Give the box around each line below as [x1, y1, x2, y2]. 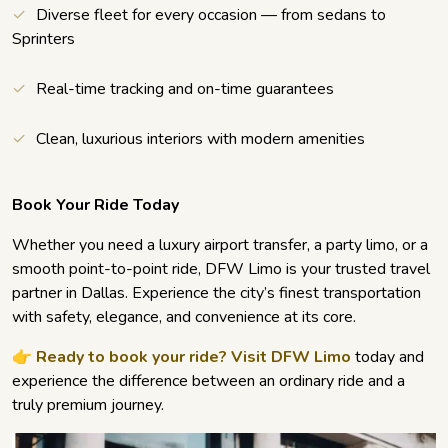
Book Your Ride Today [12, 194, 179, 217]
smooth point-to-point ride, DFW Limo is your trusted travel [12, 258, 430, 281]
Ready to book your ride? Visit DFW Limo [36, 346, 351, 369]
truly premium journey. [12, 394, 164, 417]
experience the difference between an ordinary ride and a [12, 370, 405, 393]
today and [355, 346, 424, 369]
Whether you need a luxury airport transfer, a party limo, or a [12, 234, 428, 257]
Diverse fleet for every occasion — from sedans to [36, 4, 386, 27]
